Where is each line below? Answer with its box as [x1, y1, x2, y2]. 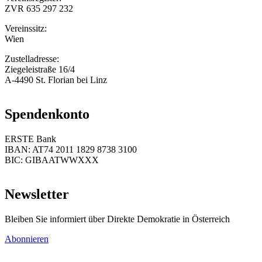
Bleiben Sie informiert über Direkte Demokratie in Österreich [5, 213, 230, 224]
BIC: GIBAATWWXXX [5, 155, 99, 165]
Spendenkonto [5, 106, 89, 122]
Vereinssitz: [5, 23, 47, 34]
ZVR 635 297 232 [5, 4, 73, 14]
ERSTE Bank [5, 134, 56, 144]
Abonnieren [5, 233, 49, 244]
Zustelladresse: [5, 54, 59, 64]
